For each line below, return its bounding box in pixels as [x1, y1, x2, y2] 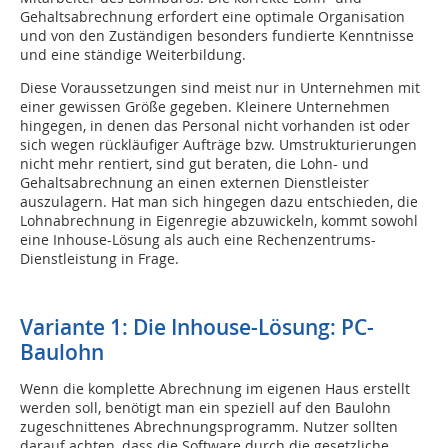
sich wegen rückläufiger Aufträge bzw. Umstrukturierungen [20, 135, 417, 155]
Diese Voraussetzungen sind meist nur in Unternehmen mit [20, 78, 420, 98]
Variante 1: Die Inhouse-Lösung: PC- [20, 313, 374, 342]
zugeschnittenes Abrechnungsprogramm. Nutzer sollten [20, 417, 398, 437]
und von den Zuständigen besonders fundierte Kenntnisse [20, 26, 414, 46]
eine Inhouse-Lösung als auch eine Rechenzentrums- [20, 230, 376, 250]
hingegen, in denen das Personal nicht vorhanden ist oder [20, 116, 410, 136]
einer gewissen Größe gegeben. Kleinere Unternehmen [20, 97, 390, 117]
